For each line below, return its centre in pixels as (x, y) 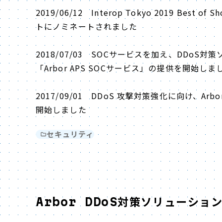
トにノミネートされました (87, 26)
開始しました (61, 110)
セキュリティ (70, 134)
